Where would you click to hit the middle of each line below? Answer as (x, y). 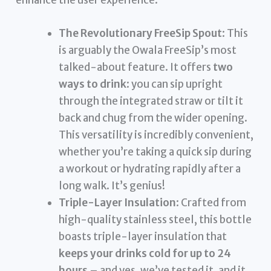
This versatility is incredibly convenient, (156, 135)
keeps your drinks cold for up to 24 (145, 253)
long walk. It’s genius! (112, 185)
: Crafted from (211, 202)
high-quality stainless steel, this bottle (155, 219)
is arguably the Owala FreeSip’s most (148, 50)
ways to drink (93, 84)
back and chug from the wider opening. (153, 118)
